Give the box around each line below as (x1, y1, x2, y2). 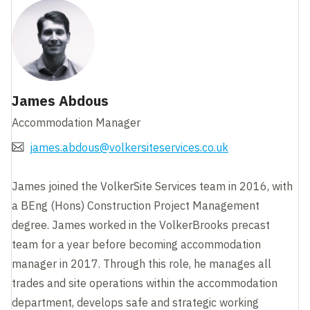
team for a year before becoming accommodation (12, 237, 262, 251)
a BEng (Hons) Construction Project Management (12, 198, 260, 212)
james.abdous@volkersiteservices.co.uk (30, 140, 229, 154)
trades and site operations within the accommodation (12, 275, 278, 290)
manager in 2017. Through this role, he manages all (12, 256, 272, 271)
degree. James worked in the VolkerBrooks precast (12, 217, 271, 232)
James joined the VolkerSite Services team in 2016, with (12, 179, 293, 193)
